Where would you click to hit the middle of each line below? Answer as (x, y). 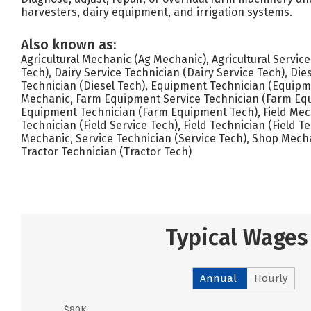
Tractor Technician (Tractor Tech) (106, 152)
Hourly (271, 278)
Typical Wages (236, 237)
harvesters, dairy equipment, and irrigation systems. (157, 12)
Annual (218, 278)
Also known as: (68, 44)
